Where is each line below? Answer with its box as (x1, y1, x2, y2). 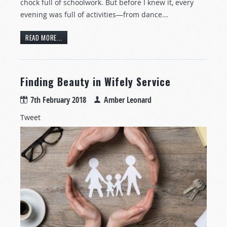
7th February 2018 (30, 94, 86, 106)
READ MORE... (25, 32, 62, 43)
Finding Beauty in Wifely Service (20, 74, 171, 90)
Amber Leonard (104, 94, 152, 106)
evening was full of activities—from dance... (20, 10, 168, 20)
